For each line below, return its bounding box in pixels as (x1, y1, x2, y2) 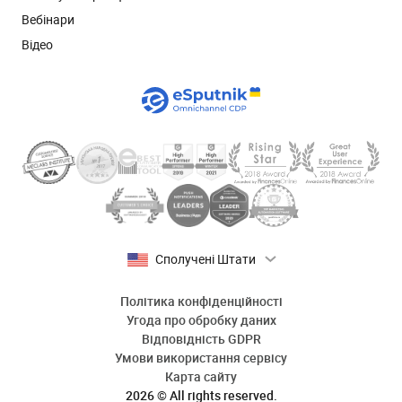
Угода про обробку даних (126, 311, 276, 328)
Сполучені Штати (154, 250, 256, 267)
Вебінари (22, 11, 74, 28)
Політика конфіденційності (119, 293, 283, 310)
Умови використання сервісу (115, 349, 287, 366)
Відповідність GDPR (141, 330, 261, 347)
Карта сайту (165, 368, 237, 385)
